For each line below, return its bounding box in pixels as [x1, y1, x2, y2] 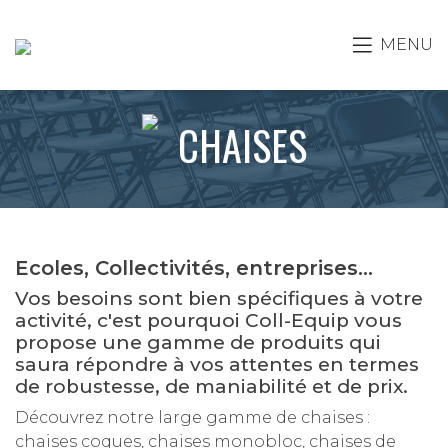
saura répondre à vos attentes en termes [15, 353, 419, 376]
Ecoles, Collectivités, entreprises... [15, 256, 373, 280]
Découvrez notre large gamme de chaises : [15, 408, 370, 427]
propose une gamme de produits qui [15, 331, 381, 354]
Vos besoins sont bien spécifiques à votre [15, 287, 423, 310]
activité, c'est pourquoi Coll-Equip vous [15, 309, 402, 332]
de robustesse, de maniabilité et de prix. [15, 375, 408, 398]
